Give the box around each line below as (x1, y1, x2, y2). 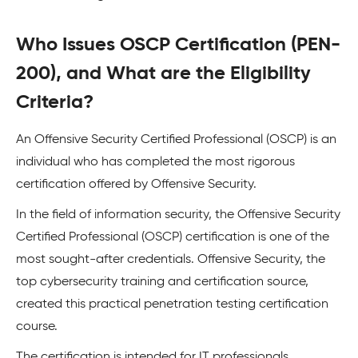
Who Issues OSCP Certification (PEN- (16, 34, 340, 54)
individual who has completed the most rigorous (16, 155, 295, 169)
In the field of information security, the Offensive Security (16, 208, 340, 221)
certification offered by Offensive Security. (16, 177, 260, 191)
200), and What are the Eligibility (16, 63, 311, 83)
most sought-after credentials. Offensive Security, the (16, 253, 325, 266)
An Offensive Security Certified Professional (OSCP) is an (16, 133, 336, 146)
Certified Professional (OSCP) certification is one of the (16, 230, 329, 244)
